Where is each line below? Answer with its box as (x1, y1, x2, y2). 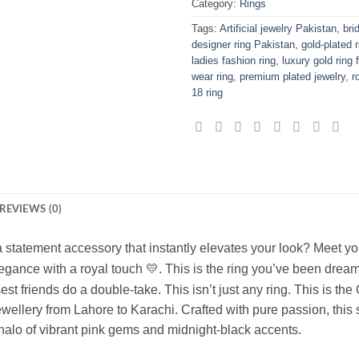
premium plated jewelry (240, 70, 345, 83)
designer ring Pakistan (192, 38, 295, 50)
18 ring (192, 86, 223, 99)
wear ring (192, 70, 233, 83)
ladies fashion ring (192, 54, 276, 67)
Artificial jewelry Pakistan (220, 22, 337, 34)
